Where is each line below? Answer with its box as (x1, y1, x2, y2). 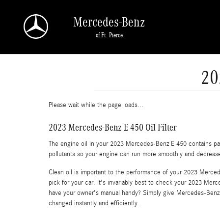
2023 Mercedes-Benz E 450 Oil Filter (49, 122, 177, 133)
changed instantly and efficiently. (49, 199, 139, 207)
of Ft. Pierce (95, 31, 123, 39)
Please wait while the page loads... (49, 101, 143, 109)
